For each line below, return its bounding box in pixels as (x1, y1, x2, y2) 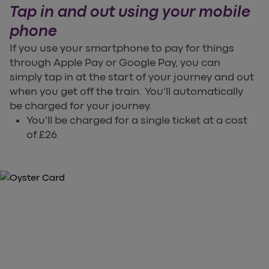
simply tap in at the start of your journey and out (10, 71, 254, 83)
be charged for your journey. (10, 100, 152, 112)
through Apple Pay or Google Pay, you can (10, 56, 220, 69)
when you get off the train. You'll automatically (10, 85, 243, 98)
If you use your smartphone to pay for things (10, 42, 234, 55)
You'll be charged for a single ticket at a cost (26, 114, 247, 127)
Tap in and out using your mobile (10, 3, 250, 21)
